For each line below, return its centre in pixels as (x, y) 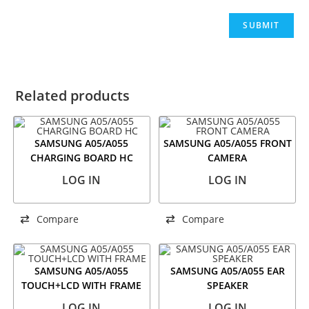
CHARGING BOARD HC (81, 158)
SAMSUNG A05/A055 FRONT (227, 143)
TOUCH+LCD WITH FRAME (82, 285)
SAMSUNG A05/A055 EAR (227, 270)
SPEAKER (227, 285)
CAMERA (228, 158)
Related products (73, 96)
